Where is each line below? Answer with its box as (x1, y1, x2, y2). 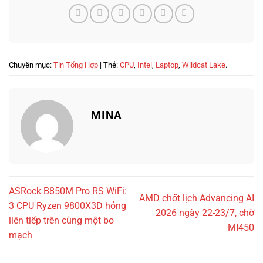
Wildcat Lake (182, 60, 225, 69)
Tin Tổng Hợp (53, 60, 98, 69)
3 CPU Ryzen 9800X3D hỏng (9, 200, 126, 211)
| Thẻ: (98, 60, 120, 69)
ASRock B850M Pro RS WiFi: (9, 185, 127, 197)
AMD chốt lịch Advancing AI (139, 193, 254, 204)
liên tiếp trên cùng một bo (9, 214, 114, 226)
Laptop (156, 60, 178, 69)
